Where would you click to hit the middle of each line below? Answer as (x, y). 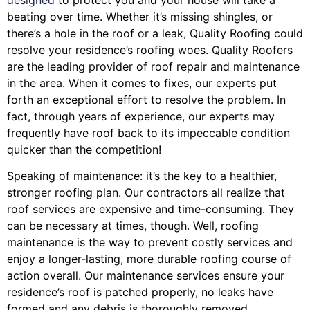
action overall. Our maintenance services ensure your (146, 275)
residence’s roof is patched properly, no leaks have (140, 292)
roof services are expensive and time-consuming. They (151, 209)
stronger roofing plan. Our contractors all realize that (146, 192)
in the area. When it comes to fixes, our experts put (142, 83)
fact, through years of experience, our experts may (141, 116)
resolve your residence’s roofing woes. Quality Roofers (150, 49)
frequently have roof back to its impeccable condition (148, 133)
